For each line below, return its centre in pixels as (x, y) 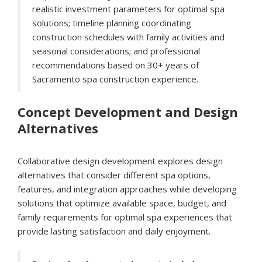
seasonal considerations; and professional (116, 51)
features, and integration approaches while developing (127, 189)
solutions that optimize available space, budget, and (122, 203)
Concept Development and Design (128, 112)
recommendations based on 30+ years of (116, 65)
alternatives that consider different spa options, (114, 175)
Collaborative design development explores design (120, 161)
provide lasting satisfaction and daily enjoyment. (114, 231)
